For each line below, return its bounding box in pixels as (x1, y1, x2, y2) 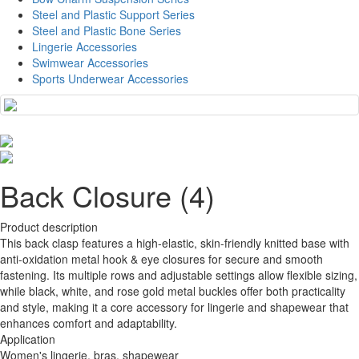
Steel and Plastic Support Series (32, 6, 195, 22)
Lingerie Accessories (32, 38, 137, 54)
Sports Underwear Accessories (32, 70, 188, 87)
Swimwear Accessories (32, 54, 148, 71)
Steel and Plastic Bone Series (32, 22, 181, 38)
